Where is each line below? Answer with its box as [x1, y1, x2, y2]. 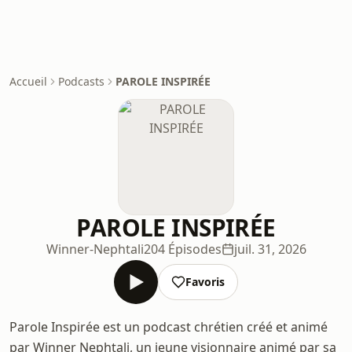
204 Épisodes [143, 240, 222, 258]
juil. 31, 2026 [233, 240, 306, 258]
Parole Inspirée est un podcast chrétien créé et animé [9, 318, 328, 335]
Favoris [185, 274, 225, 289]
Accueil [9, 74, 47, 89]
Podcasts [58, 74, 104, 89]
